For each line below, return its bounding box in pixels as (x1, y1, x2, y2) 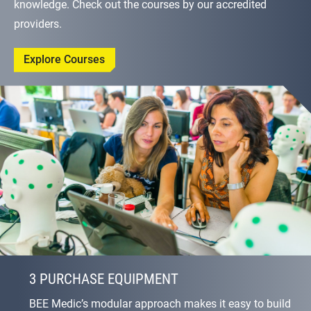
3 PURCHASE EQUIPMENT (29, 270, 178, 287)
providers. (14, 17, 62, 31)
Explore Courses (24, 53, 106, 67)
